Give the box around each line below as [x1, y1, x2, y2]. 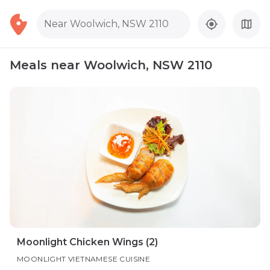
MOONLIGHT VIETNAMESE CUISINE [17, 254, 151, 263]
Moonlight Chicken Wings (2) [17, 236, 158, 248]
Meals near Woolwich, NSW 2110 [10, 58, 212, 72]
